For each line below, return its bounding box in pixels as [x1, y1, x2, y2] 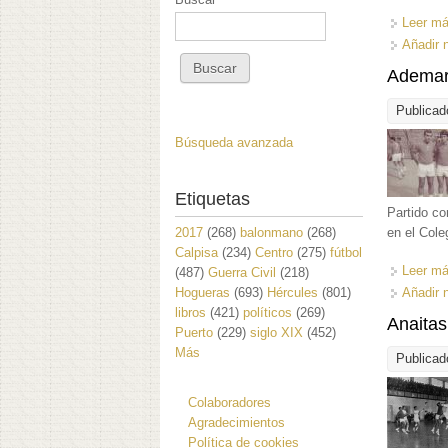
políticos [243, 304, 292, 320]
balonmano [240, 224, 303, 240]
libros [175, 304, 206, 320]
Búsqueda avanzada [175, 134, 293, 150]
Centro [255, 244, 293, 260]
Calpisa [175, 244, 218, 260]
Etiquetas [175, 188, 250, 209]
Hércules [267, 284, 318, 300]
